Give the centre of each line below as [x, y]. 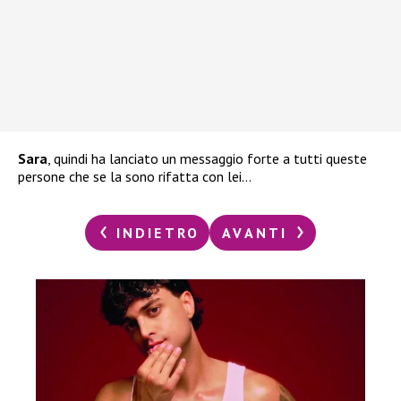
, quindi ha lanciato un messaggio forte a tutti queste [207, 158]
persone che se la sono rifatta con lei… [135, 176]
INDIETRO [155, 232]
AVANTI [258, 232]
